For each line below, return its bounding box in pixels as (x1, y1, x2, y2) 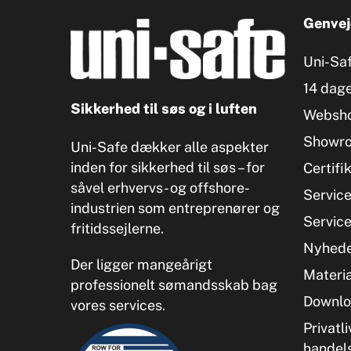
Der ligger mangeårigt (71, 255, 212, 273)
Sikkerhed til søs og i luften (71, 100, 257, 117)
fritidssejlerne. (71, 219, 164, 237)
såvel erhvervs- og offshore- (71, 179, 250, 196)
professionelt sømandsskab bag (71, 276, 277, 293)
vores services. (71, 296, 165, 313)
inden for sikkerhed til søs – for (71, 158, 265, 175)
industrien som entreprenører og (71, 199, 280, 216)
